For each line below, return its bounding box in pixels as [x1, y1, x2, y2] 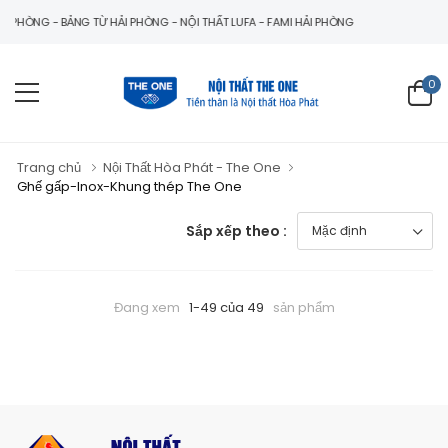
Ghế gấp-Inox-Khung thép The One [17, 177, 242, 197]
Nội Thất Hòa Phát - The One [103, 158, 281, 178]
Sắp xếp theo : [186, 220, 287, 241]
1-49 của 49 [188, 298, 264, 318]
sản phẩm [272, 298, 335, 318]
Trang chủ [17, 158, 81, 178]
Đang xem [113, 298, 180, 318]
